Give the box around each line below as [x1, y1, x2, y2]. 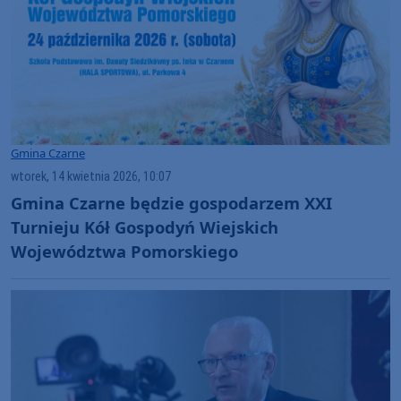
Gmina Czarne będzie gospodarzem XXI [11, 191, 332, 214]
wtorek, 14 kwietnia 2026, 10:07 [11, 168, 171, 184]
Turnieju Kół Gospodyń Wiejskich [11, 215, 278, 238]
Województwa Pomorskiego [11, 239, 238, 262]
